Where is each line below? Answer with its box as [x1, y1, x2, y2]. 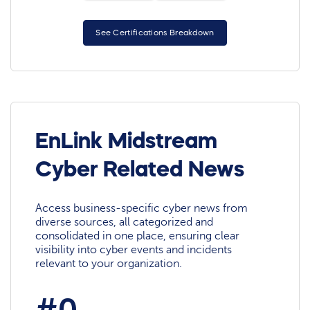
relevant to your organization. [35, 257, 183, 271]
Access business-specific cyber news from [35, 202, 248, 215]
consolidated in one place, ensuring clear [35, 230, 240, 243]
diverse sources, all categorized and [35, 216, 214, 229]
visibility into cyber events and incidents [35, 244, 232, 257]
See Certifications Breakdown [95, 28, 215, 37]
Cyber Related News [35, 157, 245, 180]
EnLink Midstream [35, 129, 218, 152]
